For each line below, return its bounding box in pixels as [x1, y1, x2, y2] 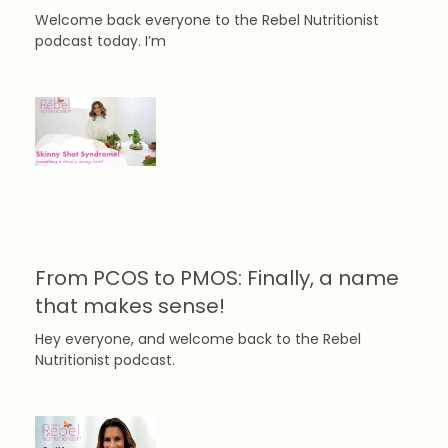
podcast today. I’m [35, 31, 166, 52]
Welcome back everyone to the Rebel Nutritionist [35, 10, 379, 31]
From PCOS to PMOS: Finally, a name [35, 264, 399, 293]
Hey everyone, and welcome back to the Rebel [35, 329, 361, 350]
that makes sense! [35, 292, 225, 321]
